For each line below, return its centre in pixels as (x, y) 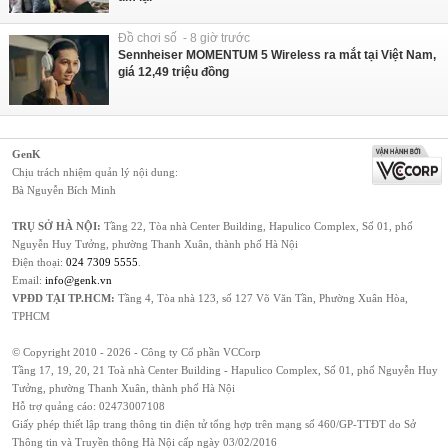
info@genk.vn (78, 279)
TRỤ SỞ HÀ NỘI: (56, 225)
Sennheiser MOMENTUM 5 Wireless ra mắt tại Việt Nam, (277, 54)
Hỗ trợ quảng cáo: (55, 405)
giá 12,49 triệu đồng (173, 71)
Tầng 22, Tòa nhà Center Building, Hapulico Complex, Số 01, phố (257, 225)
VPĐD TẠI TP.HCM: (63, 297)
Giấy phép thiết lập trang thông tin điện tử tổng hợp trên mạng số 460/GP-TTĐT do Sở (214, 423)
